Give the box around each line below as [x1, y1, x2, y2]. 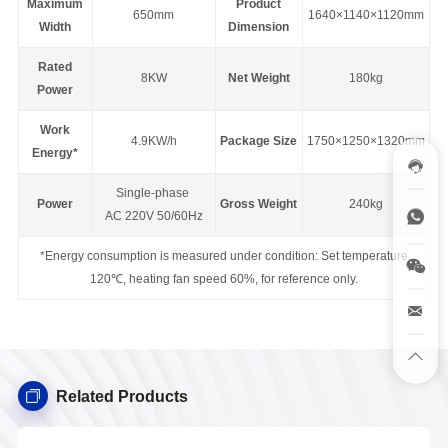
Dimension [228, 20, 290, 35]
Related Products [55, 387, 188, 405]
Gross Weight [220, 197, 298, 212]
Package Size [220, 134, 298, 149]
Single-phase [115, 186, 192, 201]
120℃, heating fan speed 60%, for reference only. [89, 272, 358, 287]
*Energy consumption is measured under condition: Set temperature [39, 249, 408, 264]
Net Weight [227, 71, 290, 86]
